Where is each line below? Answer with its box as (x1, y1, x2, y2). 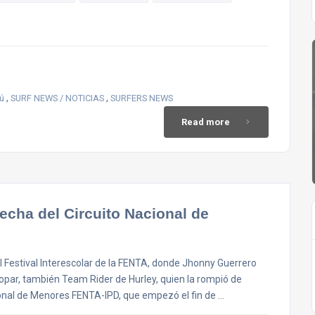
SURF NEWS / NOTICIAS (11, 93, 104, 103)
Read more (181, 117, 230, 127)
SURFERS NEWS (110, 93, 173, 103)
